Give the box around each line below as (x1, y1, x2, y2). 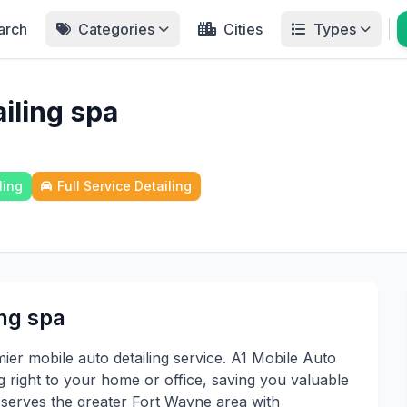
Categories (78, 20, 154, 38)
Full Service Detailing (57, 178, 192, 194)
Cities (223, 20, 263, 38)
